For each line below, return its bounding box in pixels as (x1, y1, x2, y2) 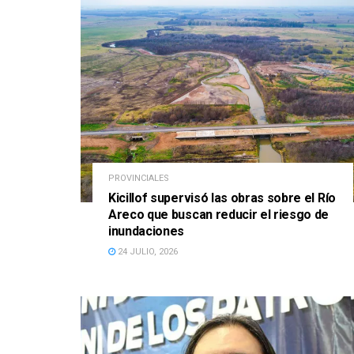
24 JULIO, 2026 (115, 246, 178, 257)
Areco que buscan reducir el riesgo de (108, 206, 330, 222)
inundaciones (108, 223, 185, 239)
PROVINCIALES (108, 172, 169, 183)
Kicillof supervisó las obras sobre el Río (108, 190, 336, 205)
